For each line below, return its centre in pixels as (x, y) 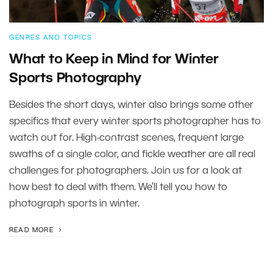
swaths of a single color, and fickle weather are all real (132, 155)
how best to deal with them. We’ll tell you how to (118, 188)
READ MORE (33, 230)
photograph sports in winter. (74, 204)
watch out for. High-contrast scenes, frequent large (126, 138)
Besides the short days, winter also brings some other (131, 105)
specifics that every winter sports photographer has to (135, 122)
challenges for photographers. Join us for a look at (126, 171)
